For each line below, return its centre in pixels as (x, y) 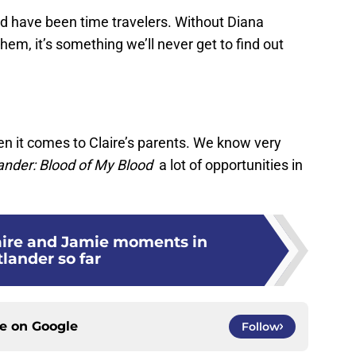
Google (55, 327)
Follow (261, 327)
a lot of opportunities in (228, 165)
